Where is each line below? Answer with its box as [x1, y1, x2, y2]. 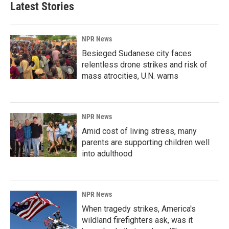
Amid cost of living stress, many [82, 126, 197, 136]
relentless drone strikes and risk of [82, 60, 208, 70]
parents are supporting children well [82, 138, 210, 147]
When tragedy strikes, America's [82, 204, 196, 214]
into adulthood [82, 149, 132, 158]
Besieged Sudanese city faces [82, 49, 192, 58]
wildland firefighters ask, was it [82, 215, 193, 225]
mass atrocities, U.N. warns [82, 71, 178, 81]
